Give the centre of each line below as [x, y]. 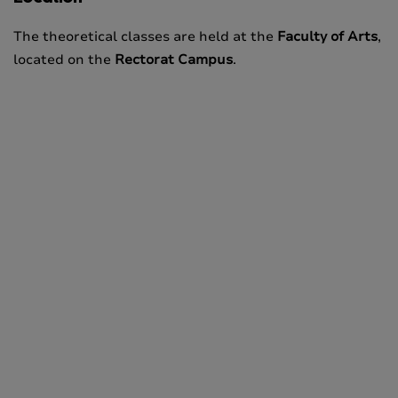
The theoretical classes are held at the [145, 36]
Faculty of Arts [327, 36]
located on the [64, 60]
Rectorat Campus [174, 60]
